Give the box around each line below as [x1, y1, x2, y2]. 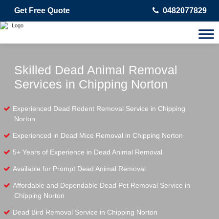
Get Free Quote [14, 6, 70, 15]
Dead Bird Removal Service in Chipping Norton [13, 208, 157, 216]
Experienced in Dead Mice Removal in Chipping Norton [13, 131, 183, 139]
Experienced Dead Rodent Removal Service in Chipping [13, 105, 185, 112]
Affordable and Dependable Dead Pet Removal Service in [13, 181, 190, 189]
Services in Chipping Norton [14, 77, 168, 91]
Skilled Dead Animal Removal [14, 63, 177, 77]
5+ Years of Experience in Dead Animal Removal [13, 148, 162, 156]
